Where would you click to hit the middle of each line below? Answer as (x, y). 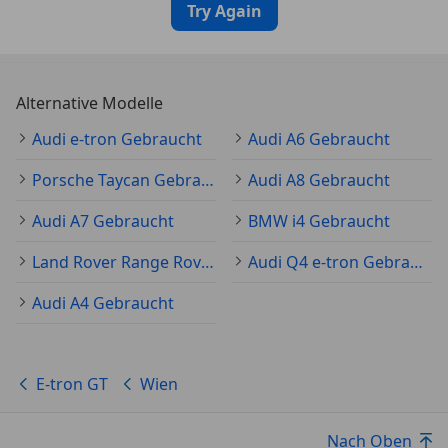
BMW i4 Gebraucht (319, 221)
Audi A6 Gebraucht (319, 139)
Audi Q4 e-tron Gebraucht (416, 262)
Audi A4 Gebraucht (103, 303)
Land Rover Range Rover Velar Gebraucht (207, 262)
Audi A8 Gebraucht (319, 180)
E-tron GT (72, 384)
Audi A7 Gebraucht (103, 221)
